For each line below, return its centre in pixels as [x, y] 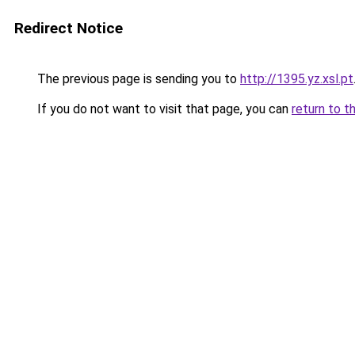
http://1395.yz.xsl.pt [297, 79]
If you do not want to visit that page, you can [163, 109]
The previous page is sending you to [137, 79]
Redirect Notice [69, 28]
